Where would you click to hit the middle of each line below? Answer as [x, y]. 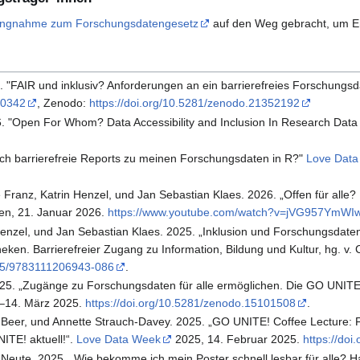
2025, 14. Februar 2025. [238, 340]
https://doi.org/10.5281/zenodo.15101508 [191, 303]
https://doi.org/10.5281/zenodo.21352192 [195, 103]
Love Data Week [119, 340]
